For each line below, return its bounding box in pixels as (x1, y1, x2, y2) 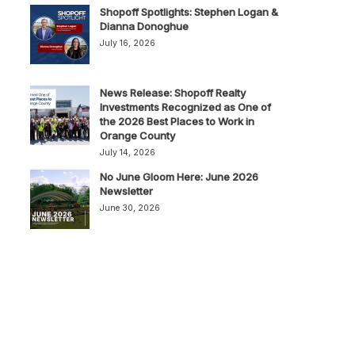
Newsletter (99, 185, 153, 197)
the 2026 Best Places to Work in (99, 115, 254, 128)
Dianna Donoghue (99, 20, 189, 32)
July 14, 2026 (99, 147, 155, 158)
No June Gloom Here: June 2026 (99, 170, 258, 183)
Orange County (99, 129, 175, 142)
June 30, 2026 (99, 203, 160, 213)
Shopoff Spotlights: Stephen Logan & (99, 6, 278, 18)
